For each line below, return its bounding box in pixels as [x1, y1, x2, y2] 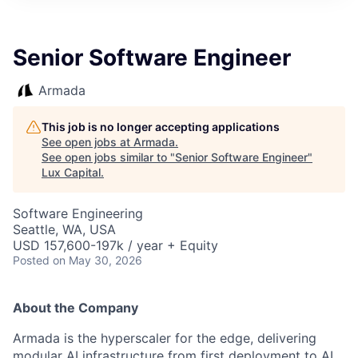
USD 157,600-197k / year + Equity [13, 237, 218, 253]
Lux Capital [42, 165, 101, 179]
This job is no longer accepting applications [42, 120, 280, 133]
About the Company [13, 300, 138, 316]
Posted [13, 253, 50, 267]
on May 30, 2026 [53, 253, 142, 267]
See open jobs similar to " [42, 150, 175, 164]
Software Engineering [13, 205, 143, 221]
